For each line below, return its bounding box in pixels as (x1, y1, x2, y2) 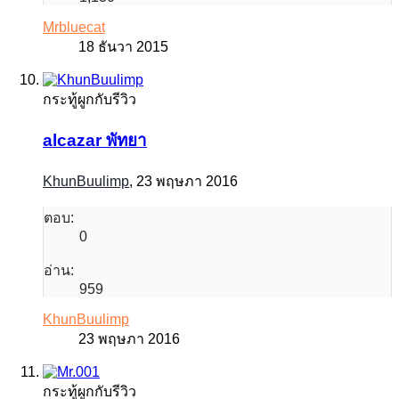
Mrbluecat (43, 20, 105, 36)
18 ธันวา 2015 (78, 39, 168, 55)
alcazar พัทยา (43, 131, 147, 151)
